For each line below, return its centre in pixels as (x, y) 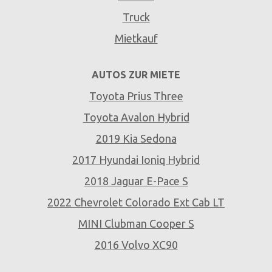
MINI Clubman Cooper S (136, 223)
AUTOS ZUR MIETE (136, 74)
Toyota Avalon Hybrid (136, 117)
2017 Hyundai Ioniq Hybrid (136, 159)
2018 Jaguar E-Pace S (136, 181)
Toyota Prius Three (136, 96)
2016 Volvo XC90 (136, 244)
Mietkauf (136, 38)
